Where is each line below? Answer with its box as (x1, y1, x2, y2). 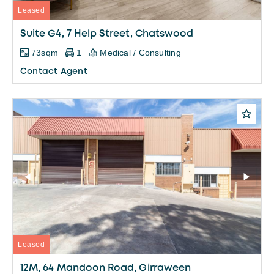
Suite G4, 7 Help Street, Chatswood (20, 29, 194, 39)
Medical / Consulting (100, 47, 181, 57)
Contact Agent (20, 67, 87, 75)
